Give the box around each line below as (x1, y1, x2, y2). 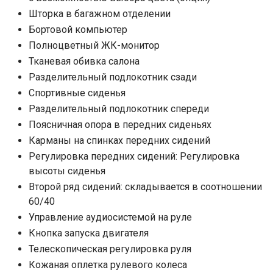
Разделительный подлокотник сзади (29, 71, 197, 83)
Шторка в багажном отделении (29, 7, 171, 19)
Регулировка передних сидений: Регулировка (29, 150, 239, 162)
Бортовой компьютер (29, 23, 127, 35)
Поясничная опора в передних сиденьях (29, 118, 211, 130)
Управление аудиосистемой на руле (29, 211, 192, 223)
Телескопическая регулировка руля (29, 243, 191, 255)
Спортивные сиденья (29, 87, 126, 99)
